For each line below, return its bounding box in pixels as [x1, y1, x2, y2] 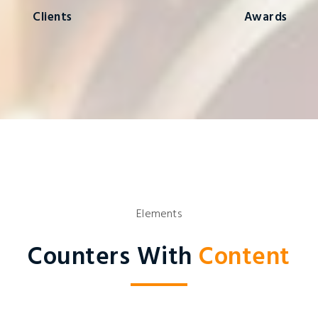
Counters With [28, 238, 199, 278]
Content [199, 238, 290, 278]
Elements [136, 205, 182, 224]
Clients [33, 8, 72, 27]
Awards [243, 8, 287, 27]
